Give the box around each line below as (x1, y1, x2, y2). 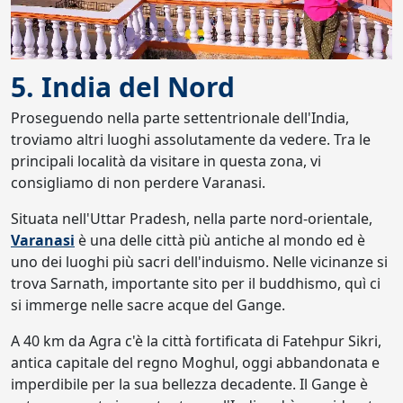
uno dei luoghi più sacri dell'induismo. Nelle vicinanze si (11, 252, 388, 272)
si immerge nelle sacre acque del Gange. (11, 295, 285, 315)
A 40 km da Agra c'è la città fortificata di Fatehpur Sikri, (11, 331, 381, 351)
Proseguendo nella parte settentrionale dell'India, (11, 108, 349, 128)
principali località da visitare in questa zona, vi (11, 151, 321, 171)
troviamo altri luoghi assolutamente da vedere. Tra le (11, 130, 371, 149)
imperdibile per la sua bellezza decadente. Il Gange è (11, 374, 368, 394)
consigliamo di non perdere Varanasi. (11, 173, 265, 193)
